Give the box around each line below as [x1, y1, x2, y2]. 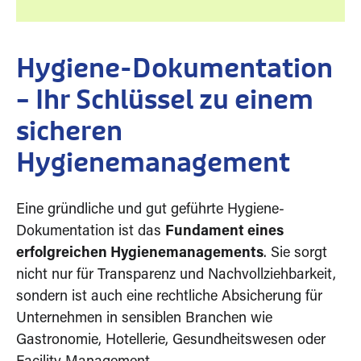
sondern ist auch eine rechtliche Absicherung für [16, 290, 322, 305]
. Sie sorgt [263, 247, 327, 261]
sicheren [16, 119, 122, 146]
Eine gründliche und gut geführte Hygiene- [16, 203, 284, 218]
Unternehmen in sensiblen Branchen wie [16, 312, 272, 326]
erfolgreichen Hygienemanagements [16, 247, 263, 261]
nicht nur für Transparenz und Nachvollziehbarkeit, [16, 268, 336, 283]
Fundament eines [165, 225, 284, 239]
